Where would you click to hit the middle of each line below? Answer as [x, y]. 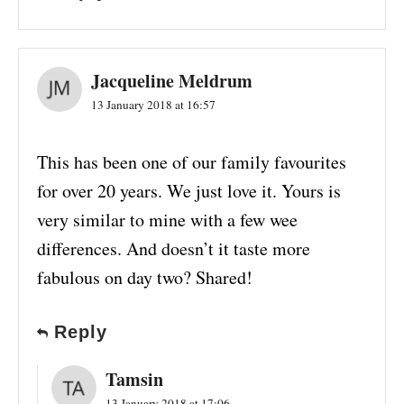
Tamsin [134, 380]
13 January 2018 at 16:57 [153, 105]
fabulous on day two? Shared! [145, 278]
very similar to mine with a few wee [167, 220]
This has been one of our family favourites [192, 162]
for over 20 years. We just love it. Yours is [189, 191]
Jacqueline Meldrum [172, 81]
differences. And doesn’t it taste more [174, 249]
